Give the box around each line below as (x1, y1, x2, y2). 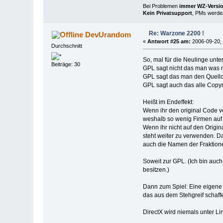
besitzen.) (142, 166, 169, 173)
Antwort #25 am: (147, 38, 191, 44)
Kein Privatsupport (142, 9, 192, 16)
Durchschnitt (51, 42, 83, 49)
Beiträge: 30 (51, 61, 81, 68)
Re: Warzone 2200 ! (149, 29, 205, 37)
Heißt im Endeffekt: (142, 98, 194, 106)
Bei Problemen (142, 2, 179, 9)
